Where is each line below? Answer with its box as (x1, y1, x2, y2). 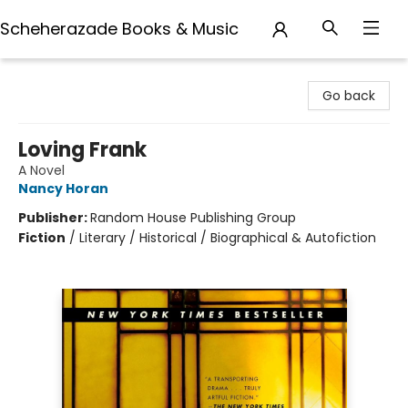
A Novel (18, 161, 65, 179)
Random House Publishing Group (90, 209, 296, 227)
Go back (322, 87, 375, 105)
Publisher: (18, 209, 90, 227)
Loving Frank (18, 136, 147, 164)
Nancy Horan (18, 179, 108, 198)
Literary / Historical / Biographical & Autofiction (79, 229, 376, 247)
